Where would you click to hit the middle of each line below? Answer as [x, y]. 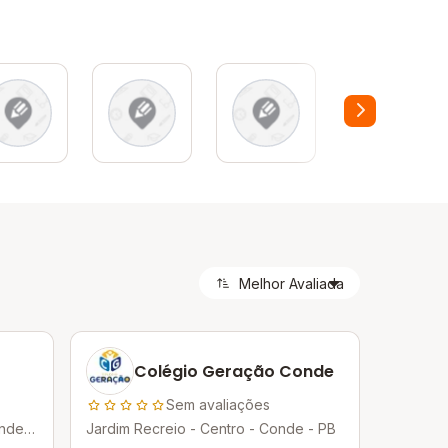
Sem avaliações [218, 404]
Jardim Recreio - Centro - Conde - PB [211, 428]
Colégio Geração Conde [234, 371]
